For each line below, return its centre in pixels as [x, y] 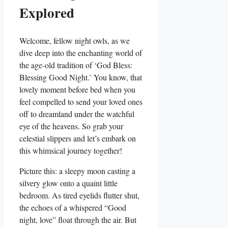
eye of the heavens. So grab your [71, 126]
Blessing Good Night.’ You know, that [81, 77]
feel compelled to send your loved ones [81, 101]
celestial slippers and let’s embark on [78, 138]
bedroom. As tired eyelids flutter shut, [79, 195]
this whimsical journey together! [71, 150]
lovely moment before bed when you [77, 89]
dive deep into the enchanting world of [81, 52]
